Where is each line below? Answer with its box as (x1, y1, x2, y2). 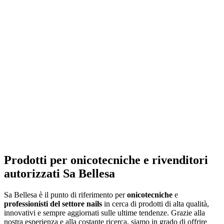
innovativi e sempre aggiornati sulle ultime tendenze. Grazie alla (4, 208, 205, 217)
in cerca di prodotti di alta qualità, (102, 199, 209, 208)
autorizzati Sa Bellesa (4, 166, 115, 180)
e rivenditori (140, 153, 208, 166)
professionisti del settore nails (4, 199, 102, 208)
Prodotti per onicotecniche (4, 153, 140, 166)
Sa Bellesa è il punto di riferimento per (4, 190, 127, 199)
